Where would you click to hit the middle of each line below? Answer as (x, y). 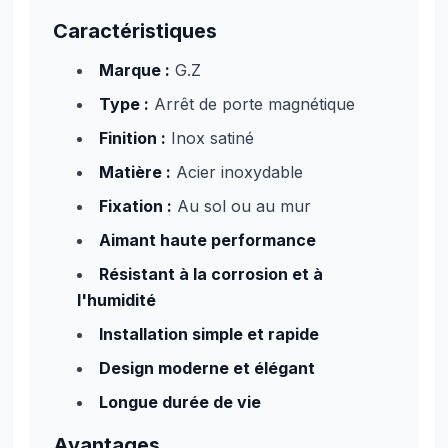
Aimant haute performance (207, 240)
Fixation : (135, 206)
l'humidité (116, 300)
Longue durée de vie (180, 402)
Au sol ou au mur (241, 206)
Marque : (134, 70)
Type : (124, 104)
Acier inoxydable (237, 172)
